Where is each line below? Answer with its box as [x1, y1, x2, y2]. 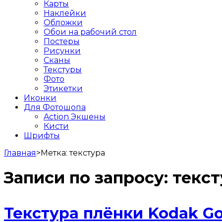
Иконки [24, 93, 56, 103]
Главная [4, 148, 36, 158]
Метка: [41, 148, 69, 158]
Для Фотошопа [24, 102, 86, 112]
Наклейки [44, 8, 86, 18]
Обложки [44, 17, 83, 27]
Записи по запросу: [4, 168, 172, 188]
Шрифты [24, 130, 60, 140]
